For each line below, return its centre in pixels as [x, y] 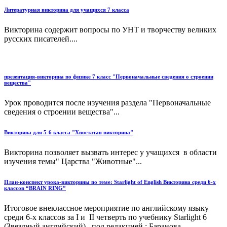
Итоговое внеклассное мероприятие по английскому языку [106, 208]
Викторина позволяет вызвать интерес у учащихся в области [110, 152]
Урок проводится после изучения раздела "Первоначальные [107, 102]
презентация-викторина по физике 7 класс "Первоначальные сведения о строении [109, 76]
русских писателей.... [41, 39]
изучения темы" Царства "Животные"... [73, 161]
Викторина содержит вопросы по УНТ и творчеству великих [110, 29]
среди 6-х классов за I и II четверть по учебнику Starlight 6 [105, 217]
